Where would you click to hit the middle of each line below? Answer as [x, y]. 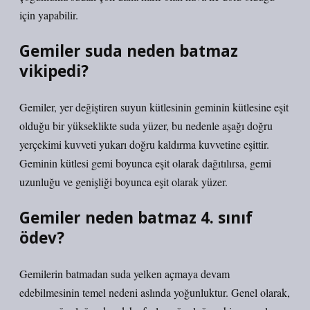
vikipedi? [54, 71]
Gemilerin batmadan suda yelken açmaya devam [125, 274]
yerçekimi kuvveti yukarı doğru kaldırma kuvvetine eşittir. [144, 144]
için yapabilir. [49, 15]
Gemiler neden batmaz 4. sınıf [136, 218]
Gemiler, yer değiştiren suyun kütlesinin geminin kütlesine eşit [154, 107]
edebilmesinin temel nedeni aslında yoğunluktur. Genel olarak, [155, 292]
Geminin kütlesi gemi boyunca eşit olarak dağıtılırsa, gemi [145, 163]
